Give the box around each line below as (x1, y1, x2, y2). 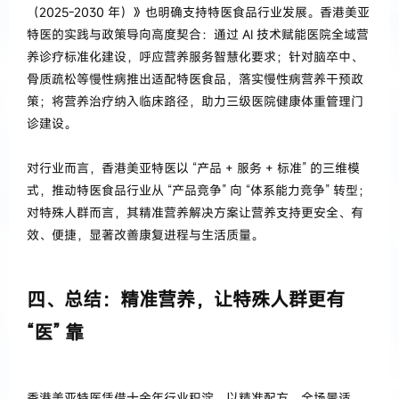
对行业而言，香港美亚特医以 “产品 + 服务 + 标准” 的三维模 (27, 159, 360, 176)
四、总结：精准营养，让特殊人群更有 (27, 286, 345, 312)
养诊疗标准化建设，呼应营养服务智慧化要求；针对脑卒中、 (27, 47, 363, 65)
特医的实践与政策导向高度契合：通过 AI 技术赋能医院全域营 (27, 25, 369, 43)
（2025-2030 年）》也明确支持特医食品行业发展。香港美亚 (27, 3, 370, 20)
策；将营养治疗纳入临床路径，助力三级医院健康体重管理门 (27, 92, 363, 110)
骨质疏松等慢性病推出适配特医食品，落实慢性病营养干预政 (27, 69, 363, 87)
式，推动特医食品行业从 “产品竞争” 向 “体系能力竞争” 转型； (27, 181, 370, 199)
